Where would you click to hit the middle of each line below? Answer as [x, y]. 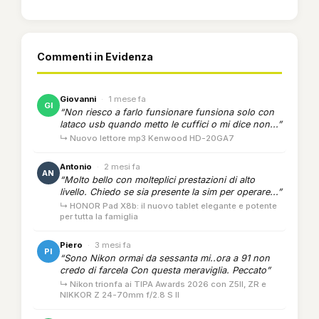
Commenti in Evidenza [95, 56]
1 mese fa [127, 99]
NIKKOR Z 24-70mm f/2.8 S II [120, 294]
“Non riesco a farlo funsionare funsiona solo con [167, 112]
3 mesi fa [113, 245]
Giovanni [78, 99]
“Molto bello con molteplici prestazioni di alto [157, 179]
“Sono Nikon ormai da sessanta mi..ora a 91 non [165, 258]
